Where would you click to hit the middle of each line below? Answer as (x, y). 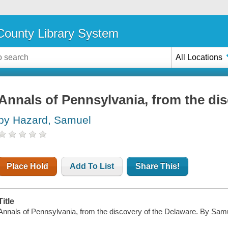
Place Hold (28, 166)
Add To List (92, 166)
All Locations (199, 57)
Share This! (158, 166)
